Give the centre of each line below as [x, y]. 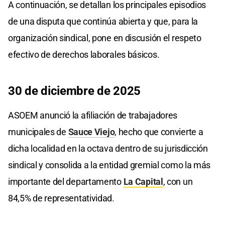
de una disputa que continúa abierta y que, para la [103, 21]
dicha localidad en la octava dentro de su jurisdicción [108, 148]
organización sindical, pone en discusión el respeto [105, 38]
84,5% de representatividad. [61, 198]
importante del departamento [66, 181]
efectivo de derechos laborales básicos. [84, 54]
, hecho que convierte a [159, 132]
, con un [178, 181]
